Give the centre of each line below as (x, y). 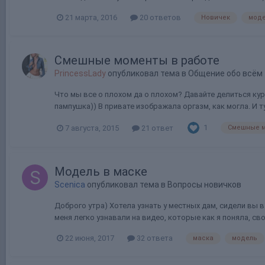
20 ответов (159, 18)
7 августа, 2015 (92, 128)
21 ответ (156, 128)
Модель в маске (101, 172)
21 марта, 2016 (91, 18)
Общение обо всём (225, 74)
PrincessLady (80, 74)
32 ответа (154, 238)
